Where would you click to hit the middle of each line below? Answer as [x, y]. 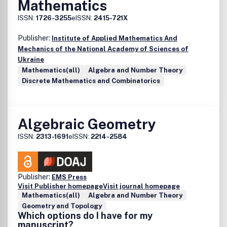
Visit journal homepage [141, 186]
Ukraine [31, 60]
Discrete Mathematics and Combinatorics [91, 81]
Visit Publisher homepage [60, 186]
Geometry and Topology [62, 206]
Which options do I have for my [85, 216]
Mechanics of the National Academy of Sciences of [103, 49]
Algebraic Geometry [87, 124]
